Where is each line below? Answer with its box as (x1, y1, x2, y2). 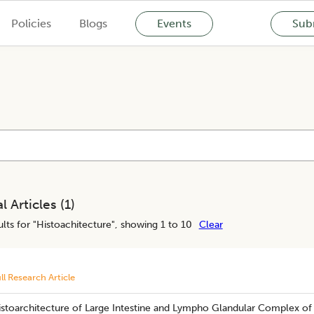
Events (156, 16, 191, 30)
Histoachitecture (36, 218, 111, 231)
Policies (11, 16, 51, 30)
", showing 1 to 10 (111, 218, 192, 231)
